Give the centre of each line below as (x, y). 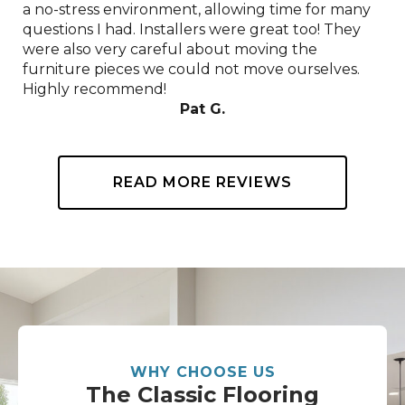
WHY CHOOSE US (202, 372)
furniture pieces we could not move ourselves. (191, 69)
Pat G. (202, 108)
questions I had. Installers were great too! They (191, 29)
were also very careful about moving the (170, 49)
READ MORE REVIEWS (202, 182)
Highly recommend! (94, 89)
